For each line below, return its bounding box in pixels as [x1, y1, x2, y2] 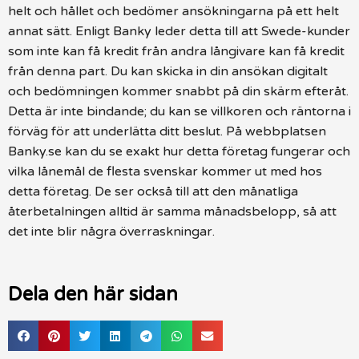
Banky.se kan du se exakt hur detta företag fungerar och [8, 143, 350, 159]
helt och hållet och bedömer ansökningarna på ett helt [8, 2, 339, 19]
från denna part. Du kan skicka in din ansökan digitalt [8, 63, 328, 79]
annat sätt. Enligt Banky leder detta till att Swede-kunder [8, 22, 350, 39]
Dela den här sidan [8, 283, 178, 306]
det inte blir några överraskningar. [8, 223, 215, 240]
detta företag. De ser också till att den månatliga [8, 183, 298, 200]
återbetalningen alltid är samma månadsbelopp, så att [8, 203, 337, 220]
